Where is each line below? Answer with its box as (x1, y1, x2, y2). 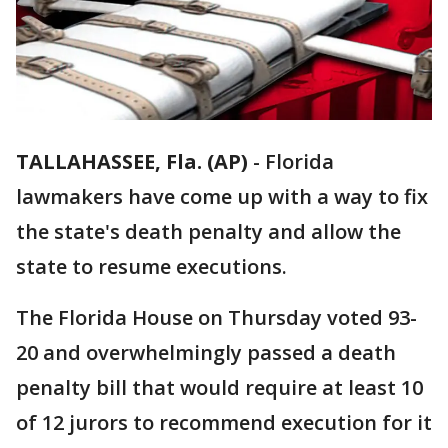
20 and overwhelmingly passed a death (16, 339, 396, 367)
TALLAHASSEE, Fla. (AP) (16, 148, 248, 176)
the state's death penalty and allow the (16, 218, 401, 246)
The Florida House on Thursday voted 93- (16, 304, 417, 332)
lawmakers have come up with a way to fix (16, 183, 428, 211)
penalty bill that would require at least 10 (16, 374, 423, 402)
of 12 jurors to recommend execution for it (16, 409, 432, 437)
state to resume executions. (16, 253, 287, 281)
